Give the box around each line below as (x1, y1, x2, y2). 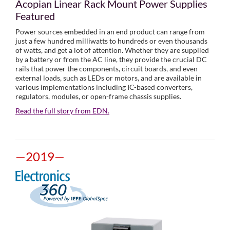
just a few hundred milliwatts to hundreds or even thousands (15, 36, 207, 45)
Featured (15, 9, 55, 22)
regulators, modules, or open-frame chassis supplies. (15, 91, 181, 101)
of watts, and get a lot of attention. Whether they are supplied (15, 45, 209, 54)
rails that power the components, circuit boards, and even (15, 64, 198, 73)
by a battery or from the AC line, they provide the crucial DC (15, 54, 207, 64)
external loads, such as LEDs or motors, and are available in (15, 73, 202, 82)
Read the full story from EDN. (15, 106, 109, 115)
